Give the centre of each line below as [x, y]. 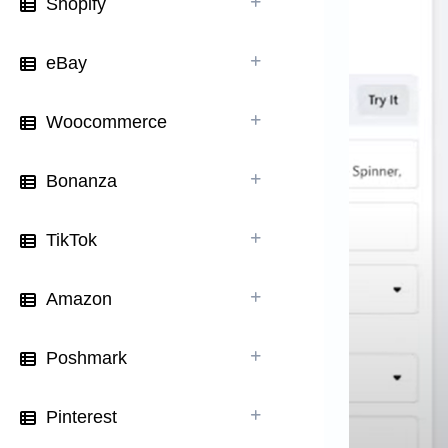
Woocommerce [106, 122]
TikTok [71, 240]
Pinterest [81, 417]
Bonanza [81, 181]
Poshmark [86, 358]
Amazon [79, 299]
